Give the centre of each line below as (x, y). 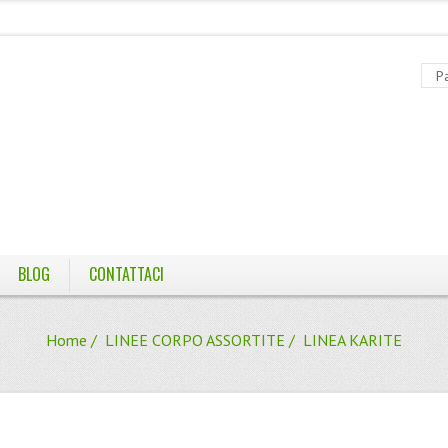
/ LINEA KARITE (343, 340)
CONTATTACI (126, 274)
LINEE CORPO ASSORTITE (194, 340)
